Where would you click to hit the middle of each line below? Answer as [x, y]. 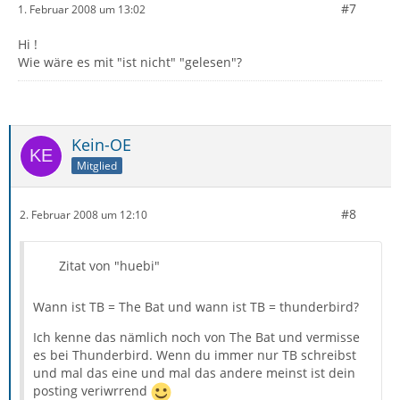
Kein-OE [101, 145]
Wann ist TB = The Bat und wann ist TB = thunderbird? [196, 307]
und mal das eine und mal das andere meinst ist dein [194, 373]
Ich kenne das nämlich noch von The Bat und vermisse [196, 337]
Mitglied [97, 166]
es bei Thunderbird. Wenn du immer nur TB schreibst [195, 355]
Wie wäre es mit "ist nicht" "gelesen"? [130, 62]
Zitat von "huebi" [109, 266]
